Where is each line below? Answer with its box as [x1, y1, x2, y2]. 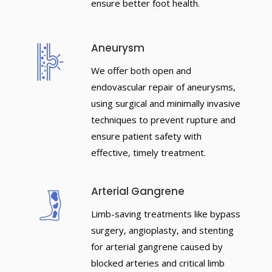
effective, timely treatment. [90, 146, 206, 158]
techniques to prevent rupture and [90, 114, 236, 126]
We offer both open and [90, 64, 191, 76]
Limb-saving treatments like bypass [90, 208, 240, 220]
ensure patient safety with [90, 130, 202, 142]
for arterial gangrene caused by [90, 240, 223, 253]
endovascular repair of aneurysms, [90, 81, 236, 93]
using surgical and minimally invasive [90, 97, 240, 109]
